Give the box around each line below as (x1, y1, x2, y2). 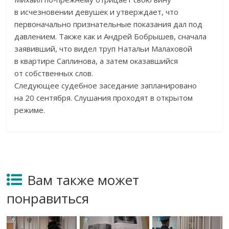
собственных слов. (25, 68, 94, 79)
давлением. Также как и (14, 31, 102, 42)
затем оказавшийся (106, 56, 178, 66)
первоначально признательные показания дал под (14, 19, 203, 30)
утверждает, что (117, 7, 179, 17)
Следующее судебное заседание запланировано (14, 80, 197, 91)
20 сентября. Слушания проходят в (25, 93, 155, 103)
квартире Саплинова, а (20, 56, 104, 66)
